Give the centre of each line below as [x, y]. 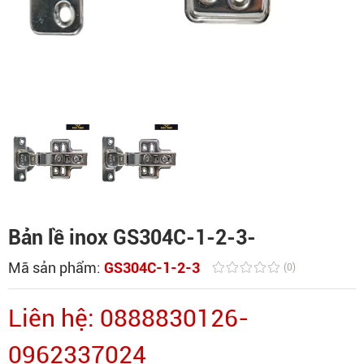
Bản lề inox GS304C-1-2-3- [132, 237]
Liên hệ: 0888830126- [129, 318]
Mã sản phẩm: [56, 267]
